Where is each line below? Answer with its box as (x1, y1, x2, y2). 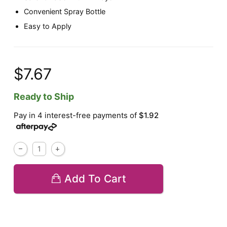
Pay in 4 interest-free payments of (14, 110, 139, 121)
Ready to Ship (14, 91, 74, 102)
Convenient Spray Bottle (24, 7, 106, 16)
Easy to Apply (24, 21, 72, 30)
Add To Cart (64, 172, 127, 185)
